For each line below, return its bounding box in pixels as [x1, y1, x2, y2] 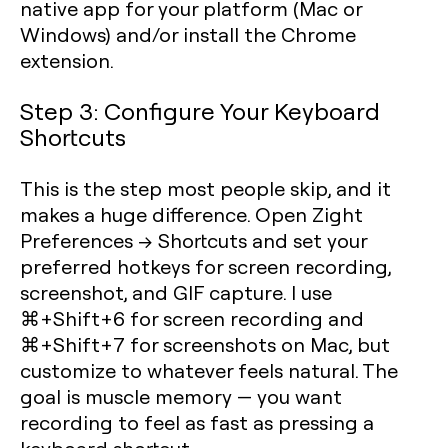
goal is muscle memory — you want [20, 383, 342, 409]
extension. [20, 47, 114, 73]
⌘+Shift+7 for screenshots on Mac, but [20, 331, 390, 357]
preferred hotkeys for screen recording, [20, 253, 391, 279]
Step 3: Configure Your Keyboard [20, 95, 380, 126]
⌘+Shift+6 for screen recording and [20, 305, 364, 331]
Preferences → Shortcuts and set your [20, 227, 367, 253]
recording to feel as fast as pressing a [20, 409, 374, 435]
